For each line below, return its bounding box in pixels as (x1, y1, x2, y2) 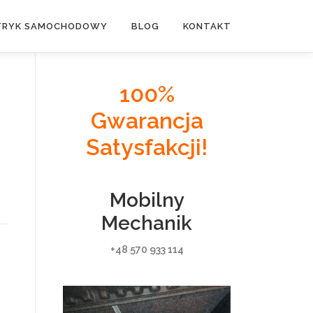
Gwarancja (90, 108, 203, 133)
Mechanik (101, 212, 192, 235)
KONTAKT (183, 21, 231, 31)
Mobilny (109, 189, 184, 212)
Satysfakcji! (86, 134, 208, 160)
